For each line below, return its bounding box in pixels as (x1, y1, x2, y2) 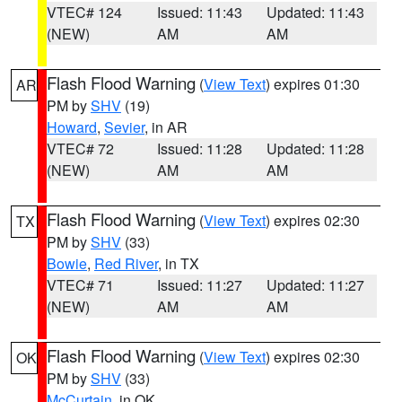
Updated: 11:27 (267, 275, 365, 295)
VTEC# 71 (47, 275, 114, 295)
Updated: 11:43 (267, 2, 365, 22)
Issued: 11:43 (156, 2, 242, 22)
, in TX (158, 253, 199, 274)
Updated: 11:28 (267, 138, 365, 159)
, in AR (144, 117, 188, 137)
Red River (94, 253, 158, 274)
